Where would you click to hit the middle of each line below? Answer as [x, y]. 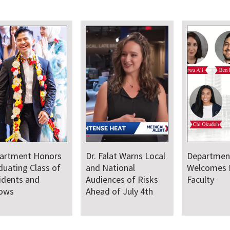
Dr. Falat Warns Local [125, 156]
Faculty [200, 180]
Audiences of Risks [122, 180]
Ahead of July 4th [119, 191]
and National [110, 168]
